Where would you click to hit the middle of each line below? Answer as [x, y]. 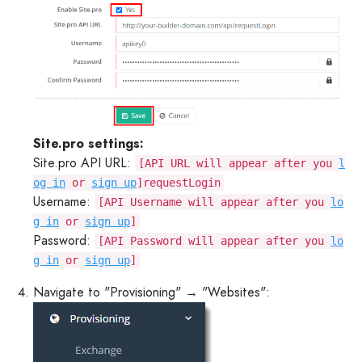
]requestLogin [179, 183]
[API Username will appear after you [214, 202]
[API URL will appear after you [238, 164]
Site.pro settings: [88, 144]
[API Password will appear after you [214, 241]
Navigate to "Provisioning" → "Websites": [152, 293]
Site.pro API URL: [84, 163]
